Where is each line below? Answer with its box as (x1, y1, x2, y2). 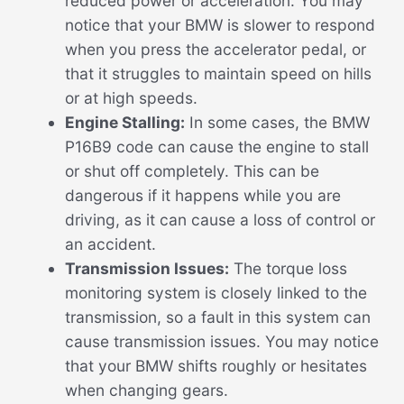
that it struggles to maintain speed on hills (64, 64, 372, 84)
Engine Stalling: (64, 113, 185, 133)
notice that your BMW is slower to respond (64, 15, 375, 35)
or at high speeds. (64, 88, 197, 108)
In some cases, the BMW (184, 113, 370, 133)
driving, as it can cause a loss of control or (64, 210, 375, 230)
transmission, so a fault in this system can (64, 308, 371, 327)
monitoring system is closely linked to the (64, 283, 367, 303)
